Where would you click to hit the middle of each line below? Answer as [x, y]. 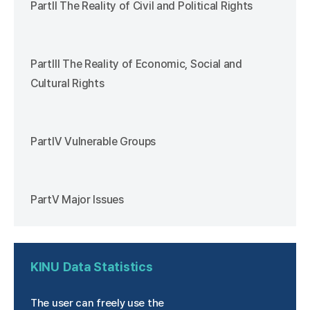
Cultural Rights [67, 84]
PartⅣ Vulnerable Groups [93, 142]
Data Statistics [108, 267]
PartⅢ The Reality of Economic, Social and [136, 64]
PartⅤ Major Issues [77, 200]
